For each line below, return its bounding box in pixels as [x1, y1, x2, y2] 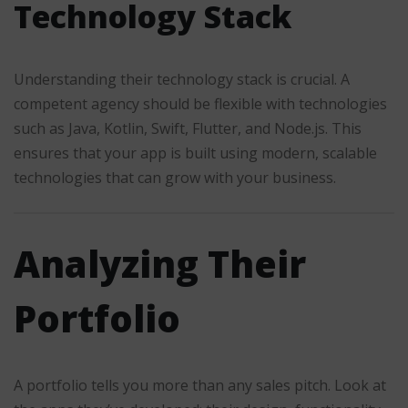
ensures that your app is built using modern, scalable [14, 142, 377, 163]
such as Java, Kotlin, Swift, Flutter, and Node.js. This [14, 117, 362, 138]
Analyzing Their [14, 239, 306, 290]
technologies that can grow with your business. [14, 167, 336, 188]
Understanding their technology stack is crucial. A [14, 68, 350, 89]
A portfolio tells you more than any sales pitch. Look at [14, 375, 386, 396]
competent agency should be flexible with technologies [14, 93, 387, 114]
